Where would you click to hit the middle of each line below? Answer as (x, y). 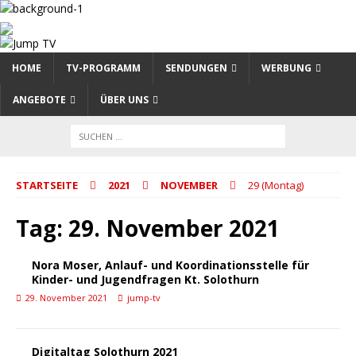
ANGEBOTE (39, 100)
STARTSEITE (47, 185)
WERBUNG (286, 68)
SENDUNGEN (196, 68)
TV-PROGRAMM (103, 68)
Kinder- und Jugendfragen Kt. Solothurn (145, 279)
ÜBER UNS (124, 100)
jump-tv (144, 298)
